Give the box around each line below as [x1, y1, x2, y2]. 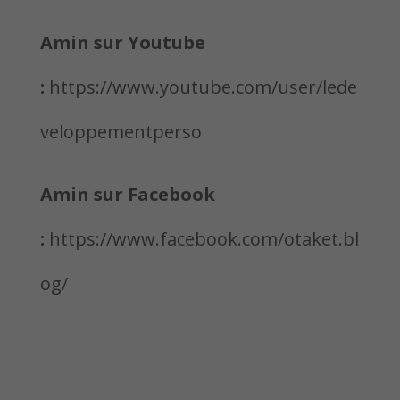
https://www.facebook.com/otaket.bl [44, 227, 359, 251]
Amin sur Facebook [39, 182, 215, 206]
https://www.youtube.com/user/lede [44, 75, 357, 99]
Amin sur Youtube [39, 30, 205, 54]
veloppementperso [39, 120, 202, 144]
